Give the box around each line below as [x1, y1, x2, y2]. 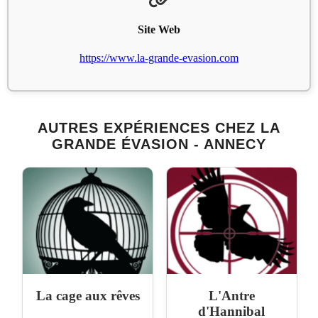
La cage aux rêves [35, 287, 140, 303]
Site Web [138, 23, 180, 36]
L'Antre [208, 287, 255, 303]
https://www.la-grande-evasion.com [79, 51, 238, 64]
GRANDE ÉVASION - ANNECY [52, 136, 266, 152]
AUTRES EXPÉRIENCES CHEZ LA [38, 119, 280, 136]
